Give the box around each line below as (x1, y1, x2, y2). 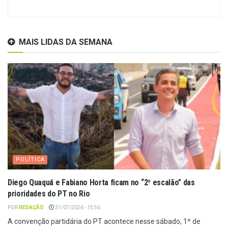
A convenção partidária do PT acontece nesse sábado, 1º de (8, 217, 201, 226)
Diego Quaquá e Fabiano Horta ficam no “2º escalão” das (8, 178, 195, 188)
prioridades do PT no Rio (8, 189, 90, 199)
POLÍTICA (16, 156, 45, 163)
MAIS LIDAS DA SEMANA (19, 37, 112, 47)
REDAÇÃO (19, 205, 44, 211)
